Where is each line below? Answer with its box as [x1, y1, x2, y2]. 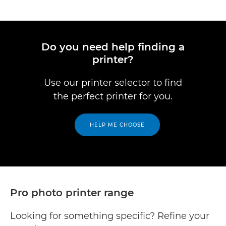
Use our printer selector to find [44, 77, 182, 88]
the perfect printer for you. [53, 91, 173, 102]
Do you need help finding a [41, 41, 185, 53]
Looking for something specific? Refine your [10, 210, 209, 221]
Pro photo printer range [10, 187, 134, 199]
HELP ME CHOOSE [89, 122, 145, 128]
